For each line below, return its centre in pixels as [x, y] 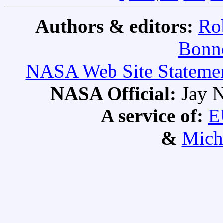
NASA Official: [116, 94]
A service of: [152, 116]
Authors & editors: [116, 26]
